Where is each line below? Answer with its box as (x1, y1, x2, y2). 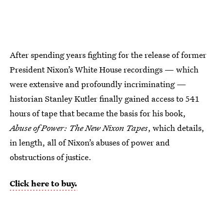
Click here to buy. (10, 178, 77, 189)
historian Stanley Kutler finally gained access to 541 (10, 93, 199, 105)
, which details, (148, 122, 204, 134)
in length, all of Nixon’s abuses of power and (10, 137, 170, 148)
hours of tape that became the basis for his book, (10, 108, 186, 119)
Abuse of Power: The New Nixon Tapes (10, 122, 148, 134)
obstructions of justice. (10, 151, 91, 163)
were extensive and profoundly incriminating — (10, 78, 186, 90)
